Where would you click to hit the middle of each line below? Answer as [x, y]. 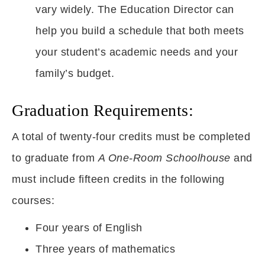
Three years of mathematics [105, 249]
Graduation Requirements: [103, 110]
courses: [33, 201]
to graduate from [55, 158]
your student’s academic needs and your [137, 52]
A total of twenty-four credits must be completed [131, 137]
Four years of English [89, 228]
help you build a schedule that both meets [140, 31]
